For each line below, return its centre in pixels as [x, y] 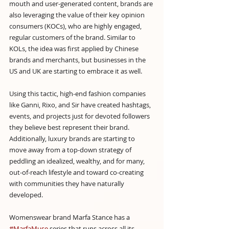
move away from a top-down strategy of [71, 150]
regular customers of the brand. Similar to [73, 37]
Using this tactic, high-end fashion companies [78, 93]
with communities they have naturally [67, 183]
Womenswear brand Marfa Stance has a [70, 217]
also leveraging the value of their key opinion [78, 15]
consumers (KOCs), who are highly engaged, [76, 26]
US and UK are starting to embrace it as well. [76, 71]
